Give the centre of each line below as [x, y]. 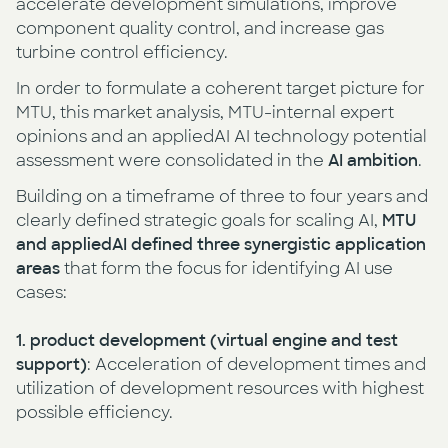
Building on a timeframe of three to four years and [222, 197]
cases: [41, 293]
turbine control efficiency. [122, 53]
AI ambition [373, 161]
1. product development [111, 341]
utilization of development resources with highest [220, 389]
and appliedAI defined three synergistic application [221, 245]
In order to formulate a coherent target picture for [220, 89]
